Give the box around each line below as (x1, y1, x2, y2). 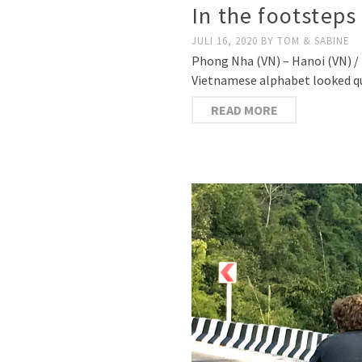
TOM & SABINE (277, 33, 350, 48)
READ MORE (210, 101, 278, 118)
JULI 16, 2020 (192, 33, 261, 48)
